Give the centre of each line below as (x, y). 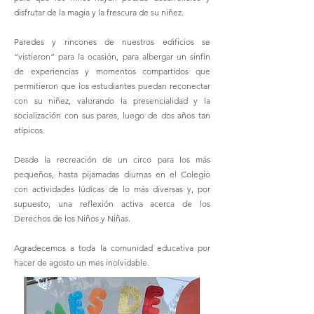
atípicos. (29, 130)
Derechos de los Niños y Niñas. (72, 218)
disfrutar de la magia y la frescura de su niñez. (99, 12)
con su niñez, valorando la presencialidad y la (112, 101)
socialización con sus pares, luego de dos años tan (112, 115)
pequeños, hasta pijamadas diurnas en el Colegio (112, 174)
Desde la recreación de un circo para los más (112, 159)
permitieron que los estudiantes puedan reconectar (112, 86)
